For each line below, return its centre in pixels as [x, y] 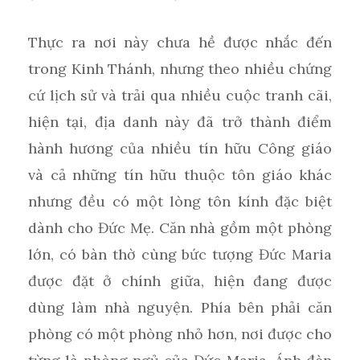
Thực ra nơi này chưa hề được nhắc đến [180, 43]
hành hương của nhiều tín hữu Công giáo [180, 149]
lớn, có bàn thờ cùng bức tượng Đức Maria [180, 255]
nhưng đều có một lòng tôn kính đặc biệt [180, 202]
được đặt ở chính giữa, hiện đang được [180, 281]
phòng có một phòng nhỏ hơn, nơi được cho [180, 334]
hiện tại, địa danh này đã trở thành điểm [180, 122]
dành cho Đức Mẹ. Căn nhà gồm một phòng [180, 228]
